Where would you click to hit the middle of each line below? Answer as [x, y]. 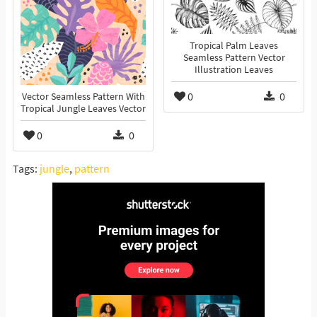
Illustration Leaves [234, 70]
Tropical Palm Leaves [234, 46]
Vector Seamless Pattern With [83, 97]
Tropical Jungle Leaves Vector [83, 109]
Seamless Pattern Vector [234, 58]
